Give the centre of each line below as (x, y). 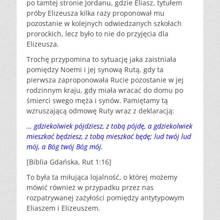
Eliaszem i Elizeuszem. (63, 208)
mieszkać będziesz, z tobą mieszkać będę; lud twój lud (109, 136)
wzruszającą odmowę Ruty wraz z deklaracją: (100, 111)
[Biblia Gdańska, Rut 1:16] (69, 162)
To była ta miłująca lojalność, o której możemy (102, 177)
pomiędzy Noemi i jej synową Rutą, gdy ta (95, 69)
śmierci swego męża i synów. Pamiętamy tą (97, 100)
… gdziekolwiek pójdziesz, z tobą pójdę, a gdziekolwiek (110, 126)
